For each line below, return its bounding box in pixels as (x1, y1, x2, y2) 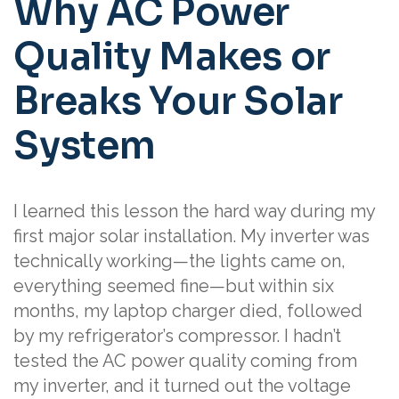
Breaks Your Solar (13, 77, 343, 125)
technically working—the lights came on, (13, 250, 346, 273)
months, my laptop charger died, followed (13, 300, 362, 322)
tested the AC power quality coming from (13, 350, 357, 372)
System (13, 121, 156, 169)
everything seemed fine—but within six (13, 275, 334, 297)
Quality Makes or (13, 32, 330, 80)
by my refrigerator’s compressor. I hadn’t (13, 325, 341, 347)
